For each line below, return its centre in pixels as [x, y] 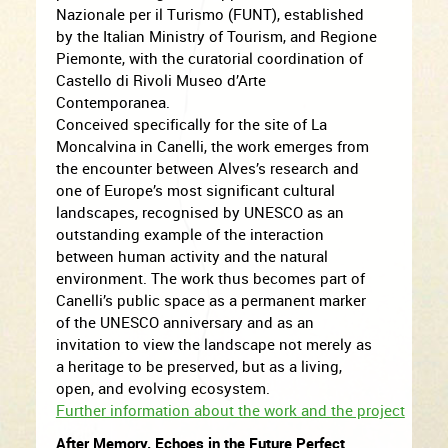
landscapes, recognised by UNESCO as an [199, 212]
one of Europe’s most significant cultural [195, 190]
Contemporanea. [112, 102]
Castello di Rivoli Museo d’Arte [160, 80]
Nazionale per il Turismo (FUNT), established [209, 14]
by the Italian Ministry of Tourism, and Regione [216, 36]
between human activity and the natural [191, 256]
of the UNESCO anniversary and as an [184, 322]
